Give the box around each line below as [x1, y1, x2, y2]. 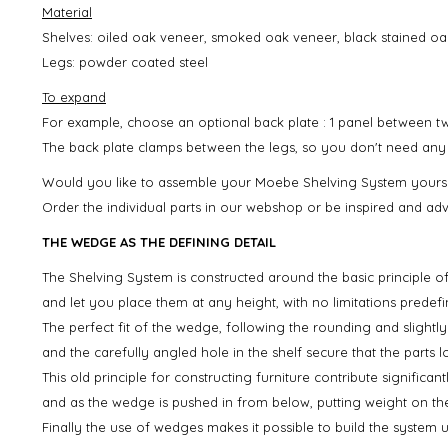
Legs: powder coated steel [42, 53, 208, 70]
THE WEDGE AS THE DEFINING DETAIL [42, 233, 276, 250]
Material [42, 3, 92, 20]
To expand [42, 88, 106, 105]
